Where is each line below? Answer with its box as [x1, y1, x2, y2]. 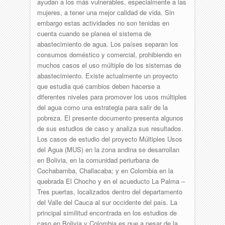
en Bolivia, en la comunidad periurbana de [37, 155, 159, 165]
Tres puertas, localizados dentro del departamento [37, 186, 182, 196]
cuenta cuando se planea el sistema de [37, 28, 151, 38]
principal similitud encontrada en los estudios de [37, 207, 177, 217]
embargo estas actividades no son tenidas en [37, 18, 169, 28]
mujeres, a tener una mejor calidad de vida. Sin [37, 7, 174, 17]
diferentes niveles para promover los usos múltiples [37, 91, 187, 101]
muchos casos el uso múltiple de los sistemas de [37, 60, 181, 70]
